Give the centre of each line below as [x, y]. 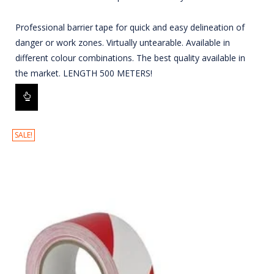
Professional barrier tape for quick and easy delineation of [130, 28]
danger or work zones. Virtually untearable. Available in [123, 43]
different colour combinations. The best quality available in [130, 58]
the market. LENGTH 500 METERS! [84, 73]
